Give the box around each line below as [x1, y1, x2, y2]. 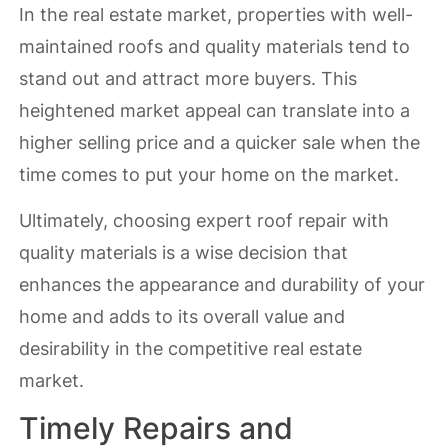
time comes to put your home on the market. [19, 163, 400, 185]
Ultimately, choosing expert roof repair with [19, 210, 390, 232]
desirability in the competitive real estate [19, 338, 363, 360]
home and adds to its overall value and [19, 306, 346, 328]
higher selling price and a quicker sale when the [19, 131, 421, 153]
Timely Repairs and [19, 409, 294, 446]
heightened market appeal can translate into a [19, 99, 411, 121]
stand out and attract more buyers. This [19, 67, 358, 89]
